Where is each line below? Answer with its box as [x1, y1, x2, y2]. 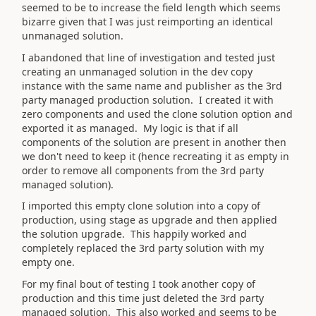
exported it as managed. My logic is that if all [22, 121, 238, 135]
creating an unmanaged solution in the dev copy [22, 64, 253, 78]
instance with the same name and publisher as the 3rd [22, 78, 282, 92]
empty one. [22, 255, 75, 269]
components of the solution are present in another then [22, 135, 286, 149]
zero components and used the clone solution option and [22, 107, 293, 121]
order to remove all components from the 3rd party [22, 163, 264, 177]
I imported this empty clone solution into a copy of [22, 199, 260, 212]
